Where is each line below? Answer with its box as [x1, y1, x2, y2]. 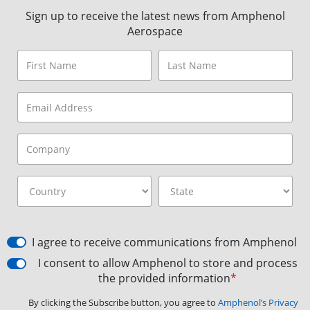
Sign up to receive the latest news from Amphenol [25, 8, 285, 24]
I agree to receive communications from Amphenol [32, 235, 297, 250]
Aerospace [127, 23, 183, 39]
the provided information [98, 271, 230, 286]
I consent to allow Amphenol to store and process [37, 255, 298, 271]
